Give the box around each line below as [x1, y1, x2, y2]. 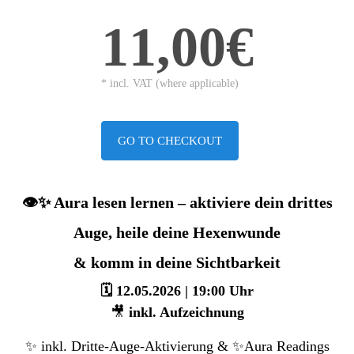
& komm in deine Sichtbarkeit [73, 254, 281, 271]
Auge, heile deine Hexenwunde [73, 224, 281, 241]
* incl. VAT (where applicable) [100, 77, 239, 89]
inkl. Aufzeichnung [128, 304, 244, 320]
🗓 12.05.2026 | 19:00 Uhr [100, 283, 254, 299]
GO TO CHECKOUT [117, 134, 222, 147]
